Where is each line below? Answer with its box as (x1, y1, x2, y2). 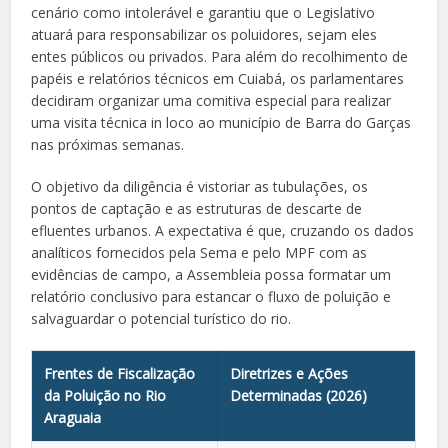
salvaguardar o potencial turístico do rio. (31, 308, 292, 328)
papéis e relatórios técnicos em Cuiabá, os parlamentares (31, 68, 405, 88)
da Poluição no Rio (44, 385, 167, 405)
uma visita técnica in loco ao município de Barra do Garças (31, 112, 412, 132)
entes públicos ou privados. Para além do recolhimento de (31, 46, 409, 66)
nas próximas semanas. (31, 134, 185, 154)
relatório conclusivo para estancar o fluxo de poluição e (31, 286, 392, 306)
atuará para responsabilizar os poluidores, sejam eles (31, 24, 378, 44)
